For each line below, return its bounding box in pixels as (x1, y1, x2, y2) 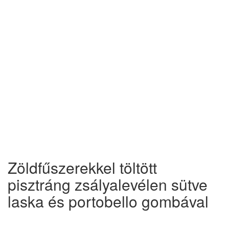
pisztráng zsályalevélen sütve (8, 173, 208, 195)
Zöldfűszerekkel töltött (8, 156, 157, 178)
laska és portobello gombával (8, 190, 209, 212)
